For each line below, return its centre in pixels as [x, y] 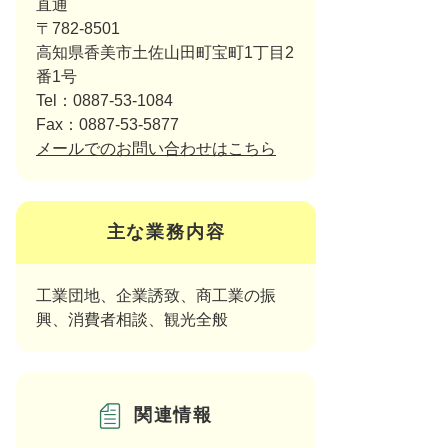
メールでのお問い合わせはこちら [156, 148]
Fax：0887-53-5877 [107, 124]
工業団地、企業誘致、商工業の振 [156, 295]
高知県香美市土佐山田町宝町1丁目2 [165, 52]
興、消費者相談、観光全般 [132, 319]
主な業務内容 [166, 232]
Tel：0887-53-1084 [104, 100]
